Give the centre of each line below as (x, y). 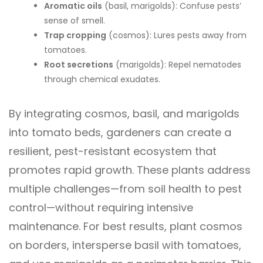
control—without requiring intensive (101, 207)
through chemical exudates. (102, 79)
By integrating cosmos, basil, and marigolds (124, 113)
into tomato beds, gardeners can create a (120, 132)
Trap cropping (75, 35)
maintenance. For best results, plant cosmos (126, 226)
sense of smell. (75, 20)
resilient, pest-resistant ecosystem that (113, 151)
